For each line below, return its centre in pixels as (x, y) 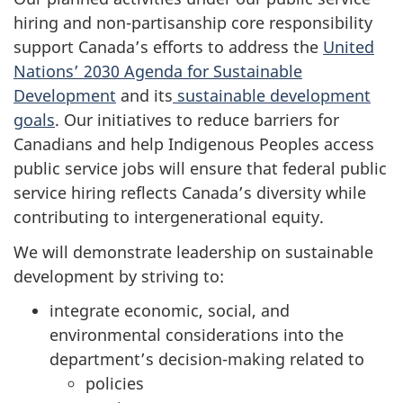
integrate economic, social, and (170, 310)
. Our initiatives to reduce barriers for (197, 120)
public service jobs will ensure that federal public (200, 168)
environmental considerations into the (197, 335)
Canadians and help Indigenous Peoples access (194, 144)
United (349, 47)
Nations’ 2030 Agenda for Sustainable (158, 71)
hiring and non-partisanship (120, 22)
